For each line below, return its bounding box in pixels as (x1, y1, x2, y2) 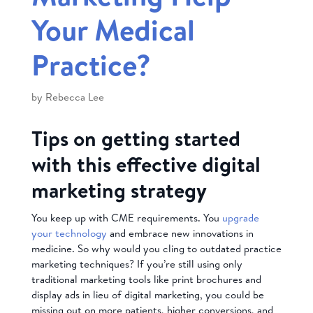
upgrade (221, 210, 259, 226)
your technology (31, 226, 107, 241)
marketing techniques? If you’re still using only (31, 256, 242, 272)
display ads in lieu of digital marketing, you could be (31, 287, 264, 303)
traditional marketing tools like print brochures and (31, 272, 261, 287)
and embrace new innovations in (106, 226, 254, 241)
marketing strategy (31, 175, 207, 205)
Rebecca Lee (45, 89, 104, 105)
